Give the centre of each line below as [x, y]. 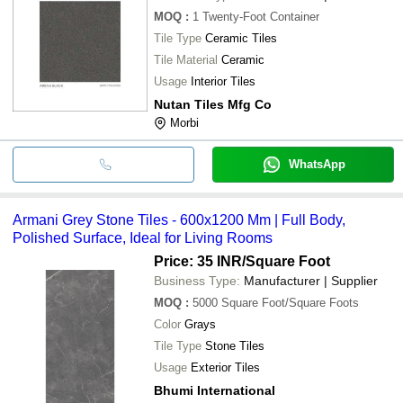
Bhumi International [215, 390]
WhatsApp [317, 164]
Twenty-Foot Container [261, 16]
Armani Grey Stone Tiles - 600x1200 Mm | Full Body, [179, 219]
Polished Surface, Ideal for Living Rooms [143, 237]
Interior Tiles [223, 81]
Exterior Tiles [225, 367]
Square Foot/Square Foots [290, 302]
